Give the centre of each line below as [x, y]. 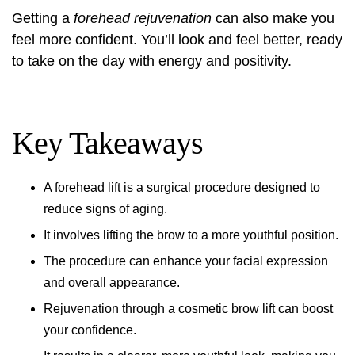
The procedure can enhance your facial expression [186, 261]
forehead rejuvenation [143, 18]
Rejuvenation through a [111, 309]
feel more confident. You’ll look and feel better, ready [177, 40]
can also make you [273, 18]
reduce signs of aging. [105, 209]
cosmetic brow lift [227, 309]
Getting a [43, 18]
